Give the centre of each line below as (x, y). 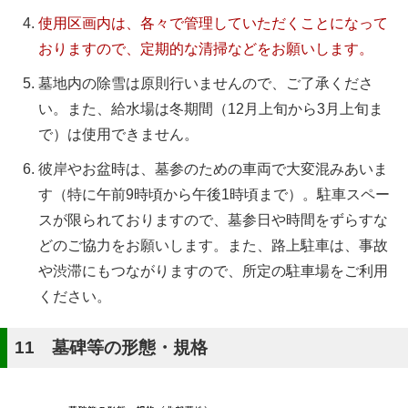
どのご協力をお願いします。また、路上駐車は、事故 (213, 245)
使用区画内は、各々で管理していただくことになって (213, 23)
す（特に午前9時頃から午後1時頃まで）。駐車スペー (214, 194)
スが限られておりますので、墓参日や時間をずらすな (213, 219)
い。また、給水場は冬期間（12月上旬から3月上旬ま (211, 108)
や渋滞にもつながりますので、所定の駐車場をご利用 (213, 270)
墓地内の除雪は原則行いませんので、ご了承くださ (206, 83)
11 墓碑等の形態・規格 (111, 347)
